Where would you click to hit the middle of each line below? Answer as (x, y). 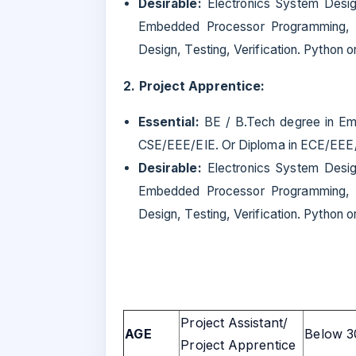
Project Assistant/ (234, 323)
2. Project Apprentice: (194, 86)
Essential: (168, 122)
